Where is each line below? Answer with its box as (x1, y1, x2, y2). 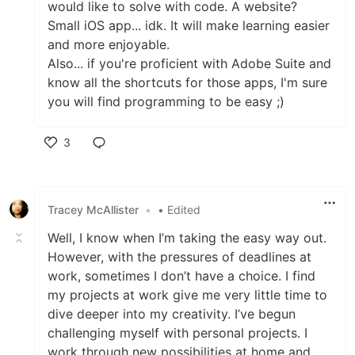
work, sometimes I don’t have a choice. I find (48, 268, 315, 284)
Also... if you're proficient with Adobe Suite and (48, 55, 331, 72)
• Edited (158, 202, 200, 216)
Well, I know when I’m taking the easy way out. (48, 230, 326, 246)
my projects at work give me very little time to (48, 287, 327, 303)
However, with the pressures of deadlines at (48, 249, 311, 265)
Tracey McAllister (48, 202, 139, 216)
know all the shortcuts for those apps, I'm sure (48, 74, 327, 91)
